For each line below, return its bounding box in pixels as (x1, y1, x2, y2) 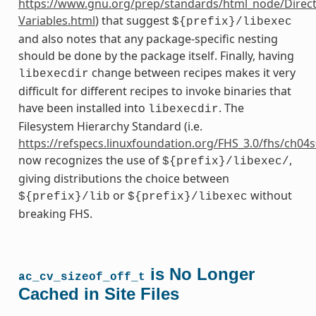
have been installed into (18, 99, 148, 116)
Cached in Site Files (18, 284, 179, 303)
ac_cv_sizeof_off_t (18, 270, 145, 284)
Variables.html (18, 12, 95, 28)
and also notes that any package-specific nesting (18, 30, 278, 47)
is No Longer (145, 264, 255, 284)
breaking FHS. (18, 205, 92, 221)
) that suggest (95, 12, 172, 28)
